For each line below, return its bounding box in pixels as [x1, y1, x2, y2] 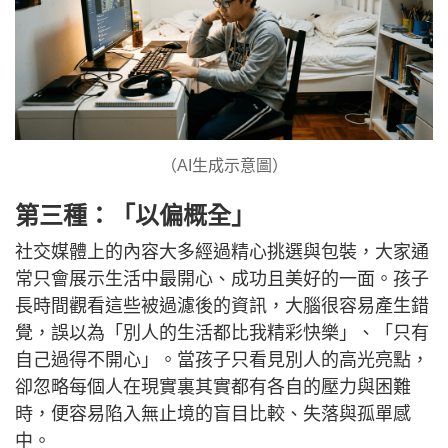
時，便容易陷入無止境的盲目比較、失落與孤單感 [15, 404, 411, 425]
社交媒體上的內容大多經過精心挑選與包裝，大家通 [15, 242, 429, 263]
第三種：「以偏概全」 [15, 202, 255, 230]
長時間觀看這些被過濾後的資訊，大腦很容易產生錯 [15, 296, 429, 317]
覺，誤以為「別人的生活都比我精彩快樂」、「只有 [15, 323, 429, 344]
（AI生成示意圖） [160, 157, 288, 175]
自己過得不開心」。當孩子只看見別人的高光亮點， [15, 350, 429, 371]
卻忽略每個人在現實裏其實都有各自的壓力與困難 [15, 377, 411, 398]
